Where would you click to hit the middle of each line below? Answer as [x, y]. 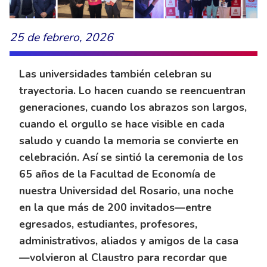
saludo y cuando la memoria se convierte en [129, 140]
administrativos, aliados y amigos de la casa [129, 240]
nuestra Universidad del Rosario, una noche [126, 190]
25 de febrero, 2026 [61, 37]
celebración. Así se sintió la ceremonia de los [131, 157]
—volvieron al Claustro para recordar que [123, 257]
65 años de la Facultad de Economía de [117, 174]
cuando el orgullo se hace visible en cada [122, 124]
